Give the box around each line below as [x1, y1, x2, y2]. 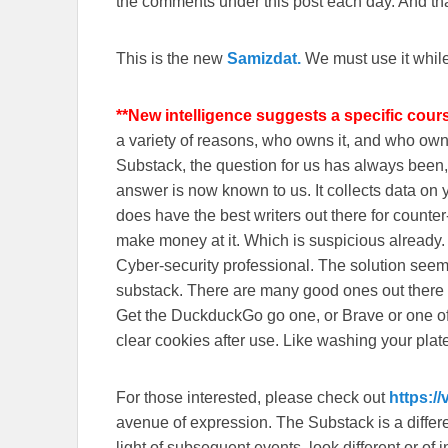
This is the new [116, 50, 227, 68]
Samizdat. [227, 50, 301, 68]
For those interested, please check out [116, 389, 389, 407]
